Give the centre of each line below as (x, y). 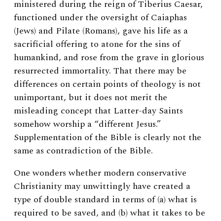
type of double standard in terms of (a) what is (105, 200)
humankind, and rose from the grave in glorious (109, 58)
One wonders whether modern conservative (100, 173)
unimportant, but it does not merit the (91, 98)
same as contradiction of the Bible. (83, 151)
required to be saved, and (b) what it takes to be (110, 213)
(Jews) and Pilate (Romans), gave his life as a (101, 31)
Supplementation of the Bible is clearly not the (108, 138)
